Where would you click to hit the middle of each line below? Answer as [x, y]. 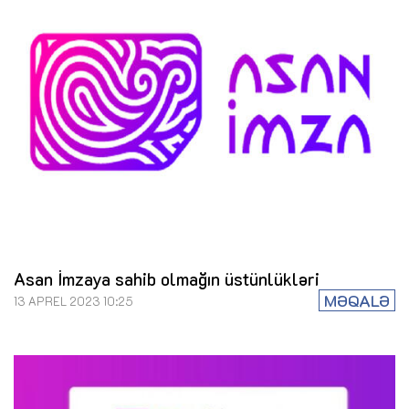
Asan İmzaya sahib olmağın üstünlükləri [167, 278]
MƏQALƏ [357, 300]
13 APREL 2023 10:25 [73, 301]
